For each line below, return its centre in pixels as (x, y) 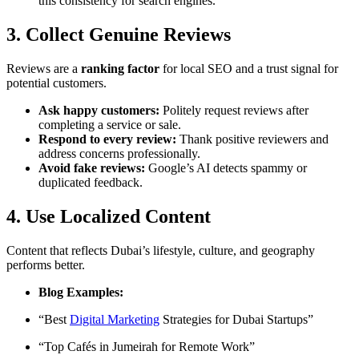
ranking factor (120, 68)
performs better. (46, 264)
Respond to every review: (107, 139)
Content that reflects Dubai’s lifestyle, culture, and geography (161, 250)
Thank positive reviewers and (252, 139)
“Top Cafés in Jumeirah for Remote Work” (147, 346)
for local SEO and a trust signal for (249, 68)
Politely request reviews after (234, 110)
